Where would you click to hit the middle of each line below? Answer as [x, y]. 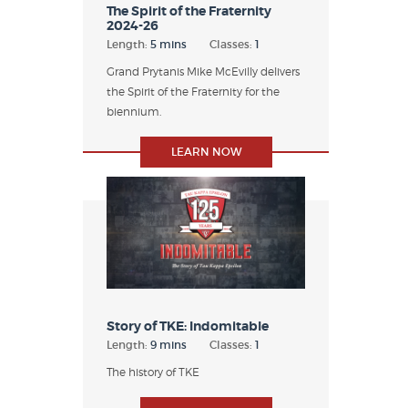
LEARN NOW [206, 152]
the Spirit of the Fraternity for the [193, 92]
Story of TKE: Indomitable [188, 326]
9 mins [168, 344]
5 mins [168, 45]
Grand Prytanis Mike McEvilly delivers [203, 72]
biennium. [134, 112]
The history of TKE [153, 372]
